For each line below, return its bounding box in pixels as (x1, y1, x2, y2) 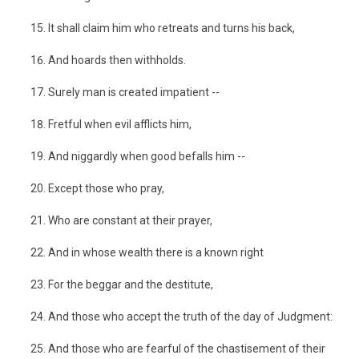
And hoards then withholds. (48, 54, 186, 67)
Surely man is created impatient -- (48, 86, 220, 99)
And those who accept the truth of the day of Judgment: (48, 310, 333, 323)
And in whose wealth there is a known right (48, 246, 264, 259)
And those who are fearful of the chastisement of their (48, 342, 325, 355)
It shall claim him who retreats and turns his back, (48, 22, 295, 34)
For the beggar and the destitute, (48, 278, 213, 291)
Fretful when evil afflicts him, (48, 118, 192, 131)
